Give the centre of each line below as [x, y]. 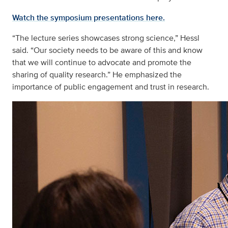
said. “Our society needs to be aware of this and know [107, 50]
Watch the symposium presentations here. [89, 18]
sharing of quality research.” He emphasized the [97, 75]
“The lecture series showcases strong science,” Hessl [106, 38]
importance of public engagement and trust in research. [111, 87]
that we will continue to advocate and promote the [102, 63]
